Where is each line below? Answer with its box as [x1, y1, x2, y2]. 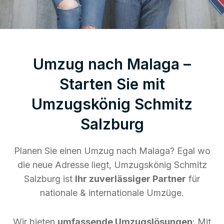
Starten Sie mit [59, 74, 165, 93]
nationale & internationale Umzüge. [40, 187, 184, 198]
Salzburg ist [24, 173, 75, 184]
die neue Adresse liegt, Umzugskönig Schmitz [17, 159, 207, 170]
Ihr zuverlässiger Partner [75, 173, 186, 184]
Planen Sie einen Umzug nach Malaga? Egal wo [13, 145, 210, 156]
